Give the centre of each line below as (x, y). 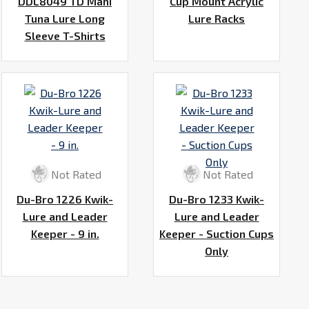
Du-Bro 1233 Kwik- (217, 199)
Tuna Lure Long (65, 18)
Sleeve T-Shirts (65, 35)
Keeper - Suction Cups (217, 234)
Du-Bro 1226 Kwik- (65, 199)
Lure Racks (217, 18)
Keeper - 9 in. (65, 234)
